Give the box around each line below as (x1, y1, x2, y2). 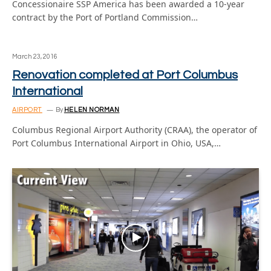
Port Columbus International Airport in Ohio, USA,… (12, 137, 221, 149)
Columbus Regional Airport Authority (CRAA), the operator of (12, 124, 257, 135)
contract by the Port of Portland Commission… (12, 11, 198, 23)
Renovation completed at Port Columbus (12, 69, 238, 81)
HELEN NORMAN (64, 106, 120, 113)
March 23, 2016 (12, 53, 57, 60)
